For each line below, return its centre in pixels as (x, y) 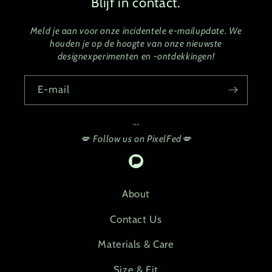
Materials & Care (136, 244)
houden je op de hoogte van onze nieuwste (136, 43)
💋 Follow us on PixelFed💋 (136, 139)
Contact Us (136, 219)
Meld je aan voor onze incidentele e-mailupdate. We (136, 30)
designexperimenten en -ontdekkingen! (136, 56)
